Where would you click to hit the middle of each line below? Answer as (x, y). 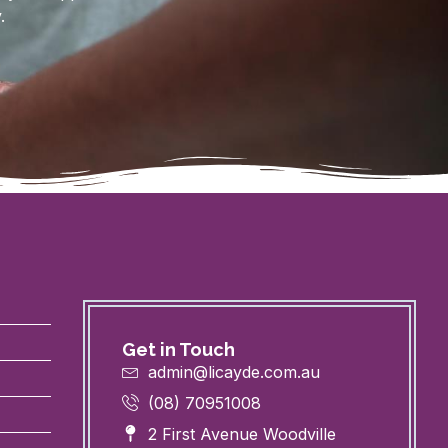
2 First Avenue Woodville (242, 434)
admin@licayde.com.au (234, 372)
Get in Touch (178, 350)
